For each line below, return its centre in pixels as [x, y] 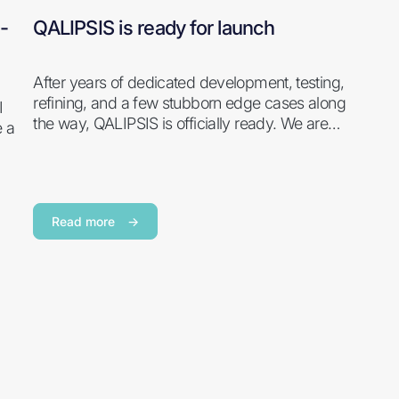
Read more [85, 221]
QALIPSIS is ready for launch [154, 28]
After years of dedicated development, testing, [189, 82]
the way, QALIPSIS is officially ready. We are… [187, 123]
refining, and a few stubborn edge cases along [189, 103]
